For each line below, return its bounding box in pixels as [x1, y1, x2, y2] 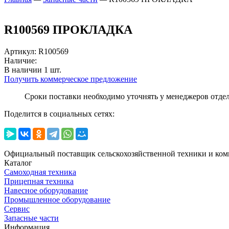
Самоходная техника [4, 168, 76, 177]
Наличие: [4, 56, 39, 65]
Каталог [4, 158, 32, 168]
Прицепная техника [4, 177, 74, 186]
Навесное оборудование [4, 186, 88, 195]
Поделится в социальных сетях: [4, 109, 114, 119]
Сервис [4, 204, 30, 214]
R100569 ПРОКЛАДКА [4, 23, 132, 37]
